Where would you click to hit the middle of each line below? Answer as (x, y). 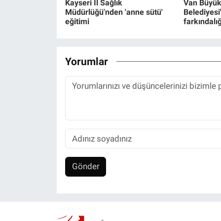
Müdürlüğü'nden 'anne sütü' (114, 12)
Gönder (86, 166)
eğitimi (77, 21)
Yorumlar (86, 62)
